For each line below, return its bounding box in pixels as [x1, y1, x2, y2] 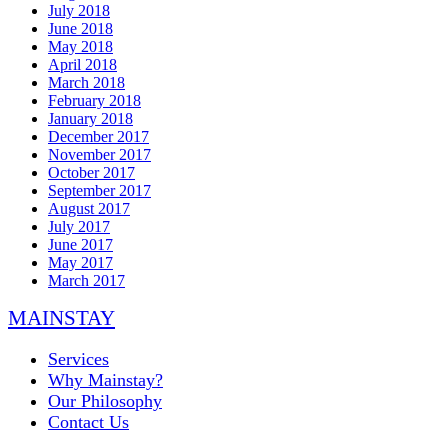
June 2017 [48, 236, 113, 254]
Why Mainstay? [48, 370, 163, 391]
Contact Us [48, 412, 129, 433]
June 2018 [48, 20, 113, 38]
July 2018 [48, 2, 110, 20]
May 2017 [48, 254, 113, 272]
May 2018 [48, 38, 113, 56]
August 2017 [48, 200, 130, 218]
